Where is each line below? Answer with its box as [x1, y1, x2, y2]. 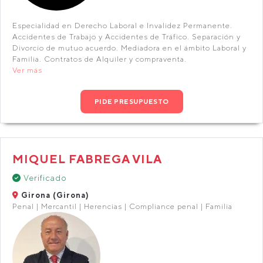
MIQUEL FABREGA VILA [12, 152, 162, 166]
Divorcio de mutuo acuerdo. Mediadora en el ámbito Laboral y [12, 43, 247, 52]
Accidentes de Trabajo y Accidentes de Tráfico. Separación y [12, 32, 241, 41]
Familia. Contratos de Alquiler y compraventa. [12, 55, 187, 63]
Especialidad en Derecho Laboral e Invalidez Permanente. [12, 21, 232, 30]
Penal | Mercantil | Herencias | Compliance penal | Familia [12, 202, 232, 211]
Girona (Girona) [19, 191, 89, 200]
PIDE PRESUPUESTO [94, 97, 169, 105]
